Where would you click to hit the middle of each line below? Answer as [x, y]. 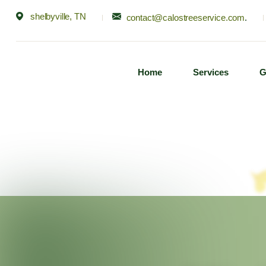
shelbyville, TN [58, 16]
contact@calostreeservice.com [186, 18]
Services [210, 72]
